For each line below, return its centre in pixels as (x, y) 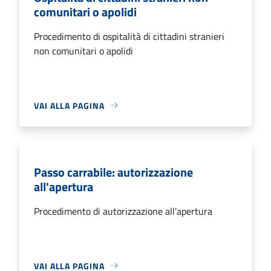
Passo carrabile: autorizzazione (113, 172)
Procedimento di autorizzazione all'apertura (123, 211)
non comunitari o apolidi (83, 51)
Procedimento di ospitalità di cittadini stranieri (129, 36)
